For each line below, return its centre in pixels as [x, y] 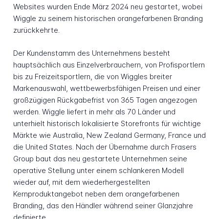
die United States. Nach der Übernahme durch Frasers [105, 147]
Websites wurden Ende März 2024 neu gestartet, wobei [108, 6]
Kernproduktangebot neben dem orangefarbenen [96, 194]
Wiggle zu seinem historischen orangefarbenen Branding [108, 18]
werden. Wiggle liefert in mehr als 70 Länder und [94, 111]
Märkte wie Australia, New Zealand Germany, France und [109, 135]
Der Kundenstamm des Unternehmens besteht [91, 53]
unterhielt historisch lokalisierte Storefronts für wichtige [107, 123]
